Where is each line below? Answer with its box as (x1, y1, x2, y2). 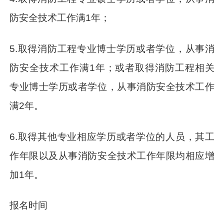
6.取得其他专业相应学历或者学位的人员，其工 (9, 131, 214, 142)
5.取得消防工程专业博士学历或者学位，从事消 (9, 43, 214, 54)
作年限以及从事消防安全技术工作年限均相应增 (9, 150, 214, 161)
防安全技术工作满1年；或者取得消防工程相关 (9, 62, 214, 73)
